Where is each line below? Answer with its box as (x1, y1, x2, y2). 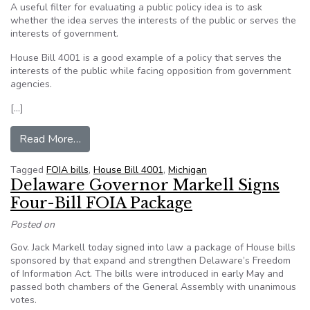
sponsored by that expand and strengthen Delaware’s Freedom (10, 254, 291, 267)
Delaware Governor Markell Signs (10, 176, 280, 194)
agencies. (10, 77, 52, 91)
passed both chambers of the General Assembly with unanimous (10, 280, 296, 293)
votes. (10, 293, 37, 307)
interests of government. (10, 27, 118, 40)
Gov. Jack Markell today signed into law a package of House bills (10, 241, 295, 254)
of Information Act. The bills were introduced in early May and (10, 267, 284, 280)
